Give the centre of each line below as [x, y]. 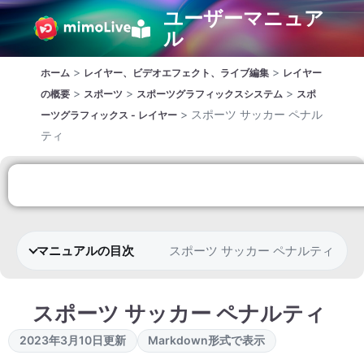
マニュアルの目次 [85, 251]
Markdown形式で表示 [207, 340]
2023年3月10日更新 [72, 340]
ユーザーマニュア [243, 18]
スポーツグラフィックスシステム [210, 94]
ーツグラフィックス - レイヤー [109, 115]
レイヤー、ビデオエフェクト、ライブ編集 [176, 73]
